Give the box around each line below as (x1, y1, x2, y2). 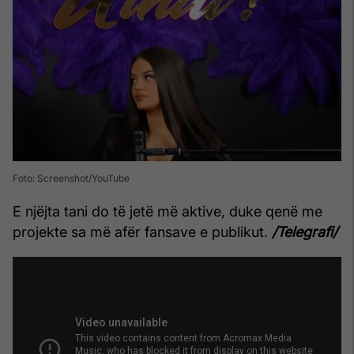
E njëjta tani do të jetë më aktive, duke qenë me (13, 203, 322, 220)
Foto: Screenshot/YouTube (13, 172, 130, 185)
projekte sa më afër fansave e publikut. (13, 224, 272, 241)
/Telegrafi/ (272, 224, 337, 241)
